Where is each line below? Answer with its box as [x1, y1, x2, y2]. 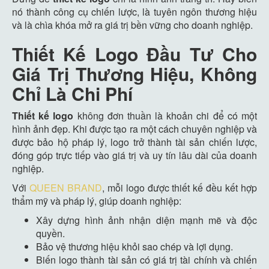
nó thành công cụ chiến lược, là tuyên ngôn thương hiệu [12, 4, 257, 19]
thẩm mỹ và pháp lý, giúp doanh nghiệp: [12, 193, 181, 208]
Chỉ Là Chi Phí [12, 80, 133, 106]
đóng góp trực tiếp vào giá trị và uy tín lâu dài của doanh [12, 148, 257, 162]
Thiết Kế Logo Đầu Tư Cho [12, 40, 257, 67]
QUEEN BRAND [29, 180, 102, 195]
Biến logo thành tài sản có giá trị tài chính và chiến [36, 252, 257, 267]
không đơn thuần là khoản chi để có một [73, 108, 258, 122]
